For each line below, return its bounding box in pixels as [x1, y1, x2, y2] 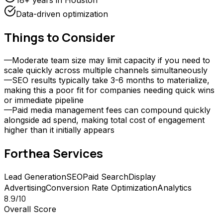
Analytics [157, 182, 192, 193]
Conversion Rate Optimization [46, 182, 157, 193]
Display [128, 171, 156, 182]
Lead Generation [4, 171, 66, 182]
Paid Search [83, 171, 128, 182]
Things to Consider [4, 29, 115, 46]
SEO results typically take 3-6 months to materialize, [12, 75, 210, 86]
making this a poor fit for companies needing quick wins [4, 85, 215, 96]
